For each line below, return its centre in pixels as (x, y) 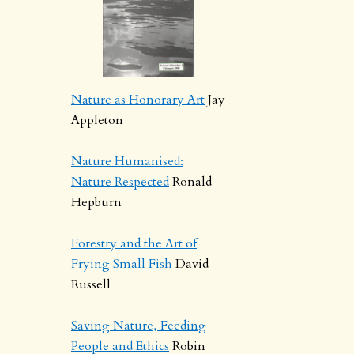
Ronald (190, 182)
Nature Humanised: (127, 162)
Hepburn (96, 203)
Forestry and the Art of (134, 244)
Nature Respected (120, 182)
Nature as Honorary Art (138, 100)
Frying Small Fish (122, 264)
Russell (91, 285)
